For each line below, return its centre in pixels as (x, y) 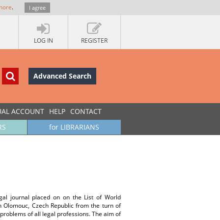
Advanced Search (62, 76)
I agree (37, 8)
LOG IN (43, 41)
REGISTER (94, 41)
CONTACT (86, 111)
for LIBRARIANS (74, 127)
